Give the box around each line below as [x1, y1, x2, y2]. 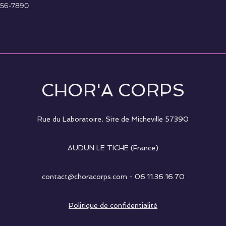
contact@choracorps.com [41, 173, 127, 181]
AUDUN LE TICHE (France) [68, 144, 158, 152]
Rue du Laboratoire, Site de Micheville [37, 115, 165, 123]
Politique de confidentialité [69, 201, 157, 209]
